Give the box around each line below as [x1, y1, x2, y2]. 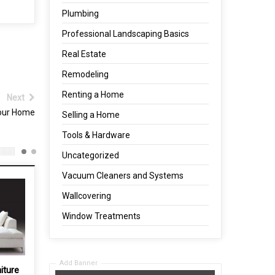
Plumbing [62, 9, 99, 18]
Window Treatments [62, 211, 141, 221]
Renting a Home [62, 90, 125, 99]
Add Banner [60, 259, 98, 267]
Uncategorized [62, 150, 120, 160]
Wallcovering [62, 191, 112, 201]
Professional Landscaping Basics [62, 29, 190, 39]
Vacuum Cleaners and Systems [62, 171, 184, 180]
